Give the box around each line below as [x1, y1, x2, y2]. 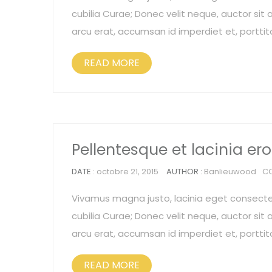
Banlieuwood [204, 166, 256, 177]
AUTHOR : [166, 166, 204, 177]
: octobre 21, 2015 [91, 166, 160, 177]
